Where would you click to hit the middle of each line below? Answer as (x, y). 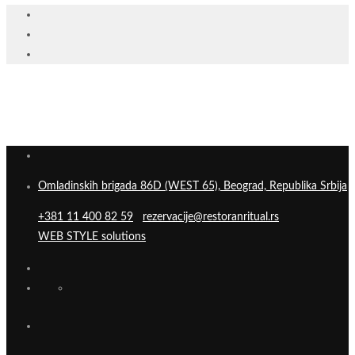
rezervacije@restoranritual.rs (211, 218)
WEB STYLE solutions (92, 237)
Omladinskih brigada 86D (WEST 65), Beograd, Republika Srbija (193, 187)
